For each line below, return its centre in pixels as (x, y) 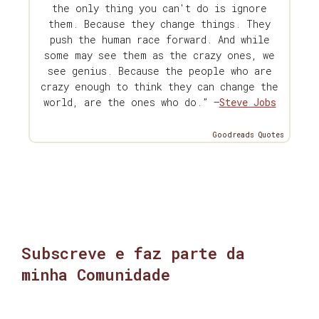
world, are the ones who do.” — (131, 103)
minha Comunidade (96, 275)
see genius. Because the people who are (159, 71)
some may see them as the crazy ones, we (159, 56)
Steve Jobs (247, 103)
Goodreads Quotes (249, 135)
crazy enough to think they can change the (159, 87)
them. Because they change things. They (159, 24)
